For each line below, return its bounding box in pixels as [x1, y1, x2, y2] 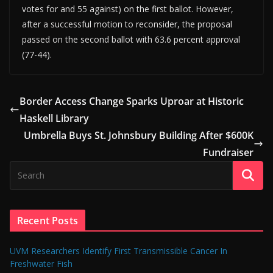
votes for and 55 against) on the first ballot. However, [22, 3, 233, 15]
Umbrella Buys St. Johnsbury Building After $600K [24, 129, 253, 143]
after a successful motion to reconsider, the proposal [22, 18, 232, 30]
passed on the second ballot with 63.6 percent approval [22, 34, 240, 46]
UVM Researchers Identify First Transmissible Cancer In [10, 245, 227, 257]
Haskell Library [19, 112, 89, 126]
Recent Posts [17, 214, 78, 228]
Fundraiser [203, 146, 253, 160]
